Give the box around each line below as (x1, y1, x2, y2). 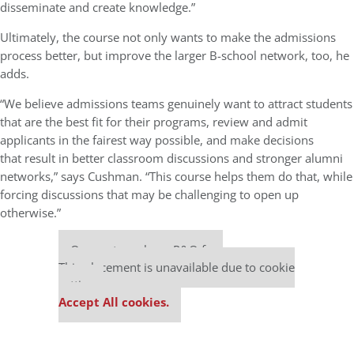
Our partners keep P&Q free (70, 242, 223, 258)
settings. (58, 277, 104, 293)
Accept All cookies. (58, 294, 169, 311)
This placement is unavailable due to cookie (58, 259, 295, 276)
